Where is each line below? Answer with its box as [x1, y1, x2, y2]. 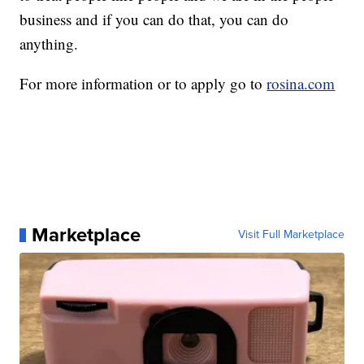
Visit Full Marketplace [237, 226, 344, 244]
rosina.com [266, 73, 336, 94]
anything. [19, 33, 84, 54]
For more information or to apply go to [19, 73, 267, 94]
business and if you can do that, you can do [19, 9, 289, 30]
